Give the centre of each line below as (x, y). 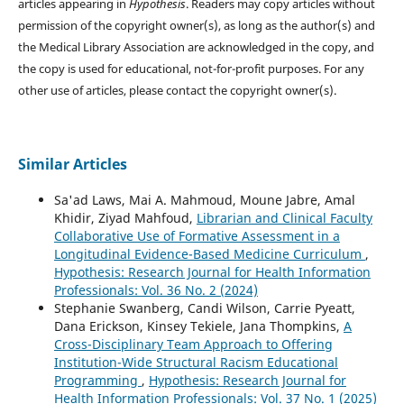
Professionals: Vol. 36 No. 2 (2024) (156, 289)
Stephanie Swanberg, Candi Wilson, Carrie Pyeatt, (204, 308)
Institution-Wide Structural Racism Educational (196, 362)
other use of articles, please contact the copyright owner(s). (178, 90)
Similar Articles (72, 164)
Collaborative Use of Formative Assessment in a (197, 235)
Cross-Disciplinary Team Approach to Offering (193, 344)
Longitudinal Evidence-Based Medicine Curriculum (209, 253)
